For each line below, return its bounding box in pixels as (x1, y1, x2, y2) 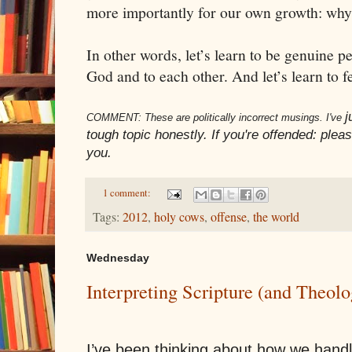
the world (253, 207, 299, 225)
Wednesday (86, 251, 149, 264)
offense (211, 207, 247, 225)
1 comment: (102, 186, 153, 200)
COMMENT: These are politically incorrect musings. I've (86, 112, 345, 124)
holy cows (154, 207, 204, 225)
